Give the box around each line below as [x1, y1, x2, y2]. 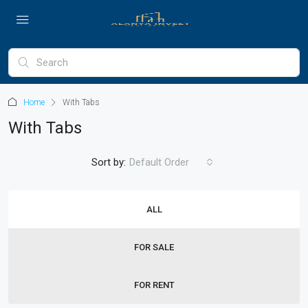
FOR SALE [134, 242, 174, 252]
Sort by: [91, 155, 126, 168]
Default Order [129, 156, 189, 168]
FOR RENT [133, 280, 175, 290]
